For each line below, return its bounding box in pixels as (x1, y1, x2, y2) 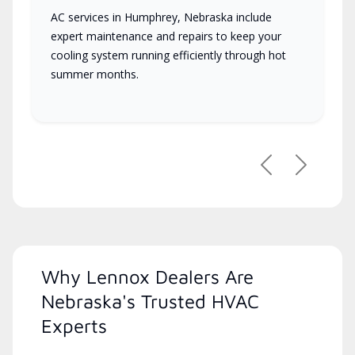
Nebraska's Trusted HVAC (41, 290, 259, 313)
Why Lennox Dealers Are (41, 265, 254, 288)
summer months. (51, 67, 139, 82)
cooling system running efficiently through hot (51, 48, 286, 63)
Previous (265, 163, 318, 181)
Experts (41, 315, 107, 338)
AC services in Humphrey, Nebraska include (51, 10, 272, 25)
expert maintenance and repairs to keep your (51, 29, 281, 44)
